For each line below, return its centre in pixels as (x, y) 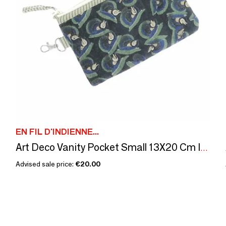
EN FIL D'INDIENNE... (57, 132)
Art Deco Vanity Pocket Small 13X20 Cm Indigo (204, 148)
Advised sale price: (45, 164)
